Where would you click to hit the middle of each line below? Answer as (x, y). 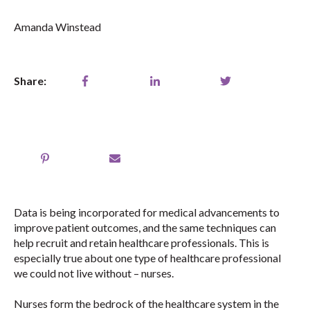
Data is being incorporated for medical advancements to (147, 212)
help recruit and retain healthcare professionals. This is (142, 242)
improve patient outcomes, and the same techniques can (145, 227)
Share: (30, 80)
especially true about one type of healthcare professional (147, 257)
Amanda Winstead (57, 26)
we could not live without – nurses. (94, 273)
